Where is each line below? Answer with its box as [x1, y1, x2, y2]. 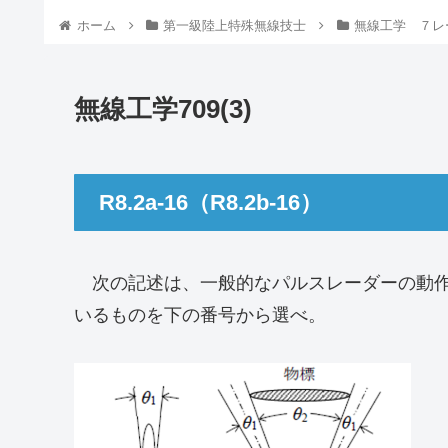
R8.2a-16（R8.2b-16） [99, 190, 322, 216]
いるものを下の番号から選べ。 [74, 305, 326, 325]
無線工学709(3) [74, 94, 252, 125]
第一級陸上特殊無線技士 [163, 17, 307, 33]
